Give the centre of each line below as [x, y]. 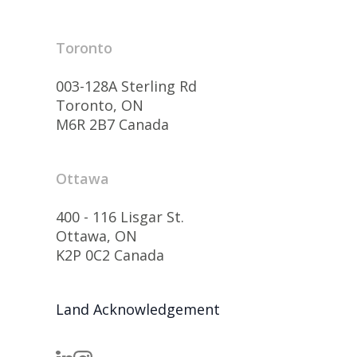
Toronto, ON [100, 105]
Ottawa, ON [96, 236]
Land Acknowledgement [138, 309]
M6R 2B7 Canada [112, 124]
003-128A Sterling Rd [126, 86]
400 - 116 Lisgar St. [120, 217]
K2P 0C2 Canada [110, 255]
